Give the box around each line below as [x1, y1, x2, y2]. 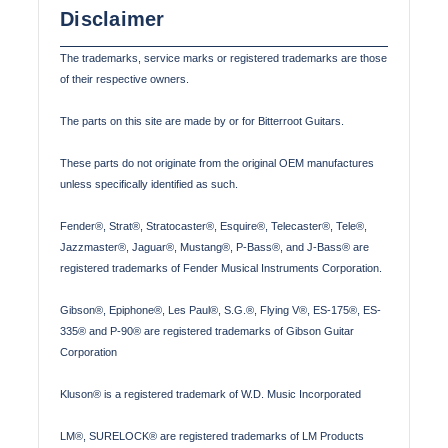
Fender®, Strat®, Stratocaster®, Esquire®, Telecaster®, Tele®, [60, 219, 367, 232]
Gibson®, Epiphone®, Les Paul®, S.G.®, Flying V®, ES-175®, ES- [60, 303, 381, 316]
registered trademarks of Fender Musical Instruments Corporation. [60, 261, 382, 274]
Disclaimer [60, 7, 165, 30]
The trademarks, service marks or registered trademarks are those [60, 51, 387, 64]
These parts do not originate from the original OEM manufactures [60, 156, 374, 169]
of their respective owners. [60, 72, 189, 85]
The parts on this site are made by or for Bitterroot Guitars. [60, 114, 344, 127]
